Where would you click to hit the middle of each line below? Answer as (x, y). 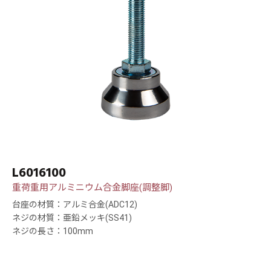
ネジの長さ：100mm (53, 231)
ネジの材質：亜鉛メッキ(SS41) (72, 218)
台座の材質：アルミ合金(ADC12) (75, 205)
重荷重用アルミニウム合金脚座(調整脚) (92, 188)
